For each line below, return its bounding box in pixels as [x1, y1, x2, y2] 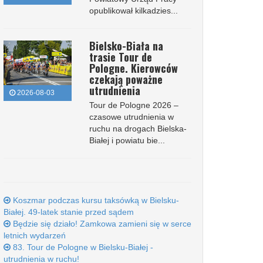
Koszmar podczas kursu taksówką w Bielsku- [11, 195, 179, 205]
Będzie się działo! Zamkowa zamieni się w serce [11, 219, 191, 228]
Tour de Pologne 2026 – [89, 100, 178, 110]
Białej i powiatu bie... [89, 136, 165, 145]
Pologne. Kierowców [89, 60, 178, 76]
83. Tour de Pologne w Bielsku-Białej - [11, 242, 153, 252]
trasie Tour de [89, 49, 152, 65]
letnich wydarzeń [4, 231, 66, 240]
